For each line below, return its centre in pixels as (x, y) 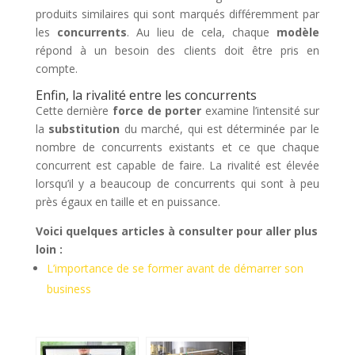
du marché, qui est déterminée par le (220, 128)
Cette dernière (74, 110)
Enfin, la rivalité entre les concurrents (146, 95)
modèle (298, 32)
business (69, 288)
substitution (84, 128)
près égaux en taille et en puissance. (128, 201)
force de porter (157, 110)
